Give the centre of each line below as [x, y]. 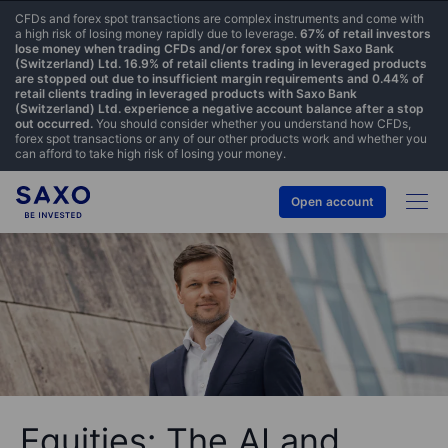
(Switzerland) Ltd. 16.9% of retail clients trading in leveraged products [221, 63]
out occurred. [54, 123]
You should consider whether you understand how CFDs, [252, 123]
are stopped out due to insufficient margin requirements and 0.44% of [219, 78]
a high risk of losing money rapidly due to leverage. [157, 33]
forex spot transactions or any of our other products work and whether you [221, 138]
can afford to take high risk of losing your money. [150, 153]
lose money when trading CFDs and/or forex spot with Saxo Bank [204, 48]
